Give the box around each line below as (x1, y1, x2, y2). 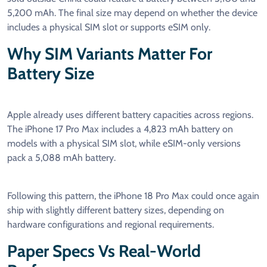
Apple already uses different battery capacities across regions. (7, 109, 253, 121)
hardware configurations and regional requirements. (7, 219, 214, 231)
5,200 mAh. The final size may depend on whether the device (7, 7, 257, 19)
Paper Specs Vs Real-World (7, 241, 201, 262)
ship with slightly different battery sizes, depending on (7, 204, 224, 216)
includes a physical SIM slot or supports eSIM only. (7, 21, 210, 33)
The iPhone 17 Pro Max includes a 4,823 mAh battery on (7, 123, 233, 135)
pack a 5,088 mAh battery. (7, 152, 116, 164)
